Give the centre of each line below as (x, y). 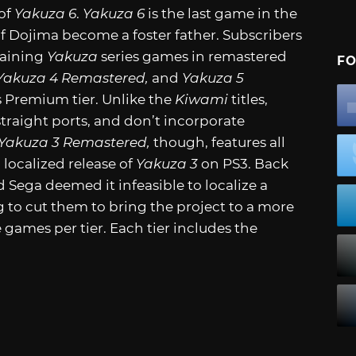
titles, (248, 99)
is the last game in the (221, 13)
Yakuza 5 (213, 77)
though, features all (219, 142)
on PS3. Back (243, 163)
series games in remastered (194, 56)
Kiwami (201, 99)
